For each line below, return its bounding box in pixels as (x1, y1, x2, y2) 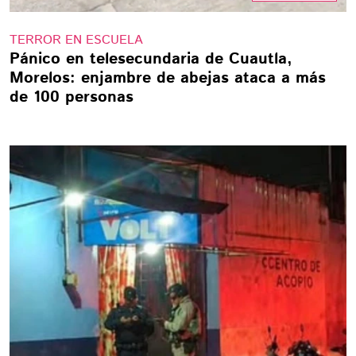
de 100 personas (10, 86, 133, 109)
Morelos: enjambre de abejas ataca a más (10, 67, 326, 90)
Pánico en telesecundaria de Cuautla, (10, 48, 292, 71)
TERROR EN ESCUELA (10, 31, 143, 49)
